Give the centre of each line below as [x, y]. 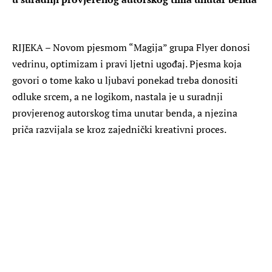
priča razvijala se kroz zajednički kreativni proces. [119, 129]
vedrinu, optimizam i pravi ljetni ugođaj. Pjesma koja [127, 63]
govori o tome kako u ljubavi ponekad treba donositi [125, 80]
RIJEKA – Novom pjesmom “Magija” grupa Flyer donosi [131, 47]
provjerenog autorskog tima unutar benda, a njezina [125, 113]
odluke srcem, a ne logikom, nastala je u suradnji [117, 96]
